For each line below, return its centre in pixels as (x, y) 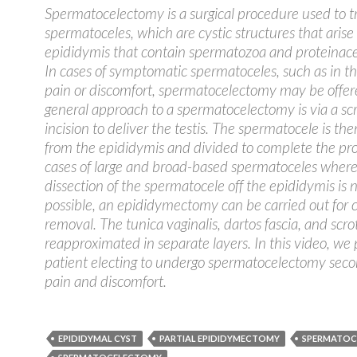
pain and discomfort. (106, 281)
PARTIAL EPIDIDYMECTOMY (220, 338)
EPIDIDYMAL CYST (98, 338)
